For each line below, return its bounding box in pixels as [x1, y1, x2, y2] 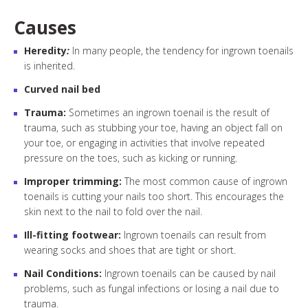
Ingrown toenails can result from [124, 228, 266, 241]
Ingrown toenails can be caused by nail [104, 267, 276, 280]
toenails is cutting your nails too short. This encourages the [24, 190, 284, 203]
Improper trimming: [24, 175, 124, 188]
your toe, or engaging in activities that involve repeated [24, 136, 265, 149]
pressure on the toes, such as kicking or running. [24, 151, 237, 164]
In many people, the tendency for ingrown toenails [69, 44, 294, 57]
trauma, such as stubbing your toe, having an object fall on [24, 121, 283, 134]
